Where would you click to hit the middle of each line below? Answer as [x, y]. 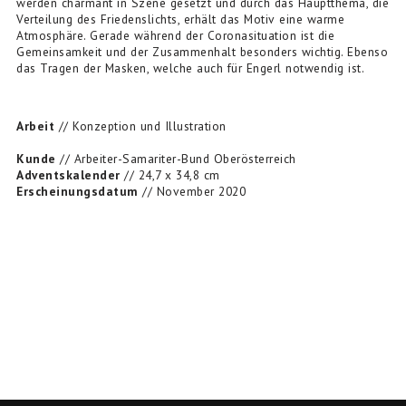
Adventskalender [68, 175]
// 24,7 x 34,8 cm [170, 175]
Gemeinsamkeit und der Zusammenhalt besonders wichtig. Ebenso [202, 52]
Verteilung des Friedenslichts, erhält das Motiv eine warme [180, 19]
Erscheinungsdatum [77, 191]
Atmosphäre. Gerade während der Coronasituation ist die [175, 35]
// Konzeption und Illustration [140, 126]
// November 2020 [192, 191]
